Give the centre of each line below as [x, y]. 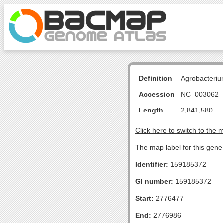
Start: [145, 198]
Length [151, 110]
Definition [156, 78]
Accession [157, 94]
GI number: [154, 181]
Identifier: [152, 164]
